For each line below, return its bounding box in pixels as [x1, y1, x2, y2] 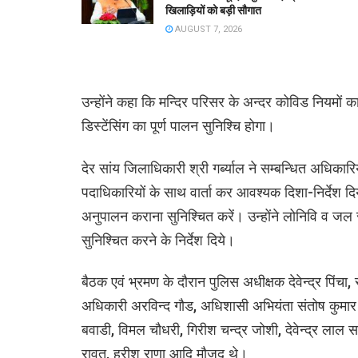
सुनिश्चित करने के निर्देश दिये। [82, 231, 235, 249]
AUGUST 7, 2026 [173, 23, 242, 34]
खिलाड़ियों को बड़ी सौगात [165, 3, 261, 17]
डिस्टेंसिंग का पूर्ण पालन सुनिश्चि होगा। [82, 117, 275, 134]
